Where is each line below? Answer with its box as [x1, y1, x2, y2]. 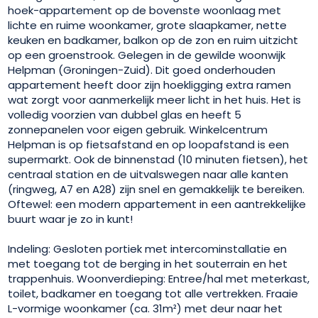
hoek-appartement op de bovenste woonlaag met [8, 2, 282, 18]
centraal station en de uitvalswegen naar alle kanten [8, 166, 289, 182]
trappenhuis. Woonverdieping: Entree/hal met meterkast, [8, 270, 310, 286]
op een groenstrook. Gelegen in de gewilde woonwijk [8, 47, 286, 62]
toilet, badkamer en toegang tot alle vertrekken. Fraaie [8, 285, 299, 301]
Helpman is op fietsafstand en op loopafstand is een [8, 136, 290, 152]
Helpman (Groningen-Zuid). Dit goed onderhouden [8, 62, 276, 77]
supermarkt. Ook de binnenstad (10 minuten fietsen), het [8, 151, 309, 167]
